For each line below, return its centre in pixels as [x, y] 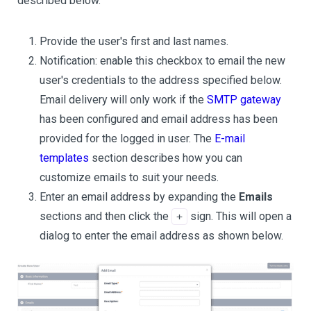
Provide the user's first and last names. [134, 41]
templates [64, 158]
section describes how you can [166, 158]
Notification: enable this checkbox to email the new [162, 60]
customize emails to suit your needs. [129, 177]
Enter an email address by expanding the [139, 196]
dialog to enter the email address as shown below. [161, 235]
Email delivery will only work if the [123, 99]
